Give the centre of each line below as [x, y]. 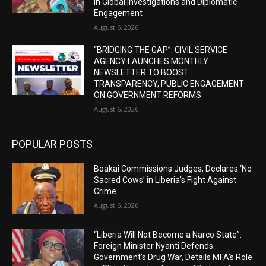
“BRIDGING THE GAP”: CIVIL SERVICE [161, 50]
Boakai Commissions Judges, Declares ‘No [173, 168]
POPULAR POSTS [52, 144]
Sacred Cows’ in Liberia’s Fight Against [165, 180]
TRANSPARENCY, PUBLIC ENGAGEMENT [169, 83]
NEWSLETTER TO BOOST [142, 72]
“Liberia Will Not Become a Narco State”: [168, 235]
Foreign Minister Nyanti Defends [154, 246]
